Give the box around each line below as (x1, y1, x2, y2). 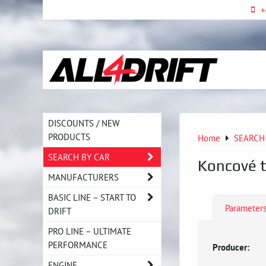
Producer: (213, 240, 249, 253)
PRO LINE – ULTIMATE (48, 225, 131, 237)
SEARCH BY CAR (48, 151, 110, 163)
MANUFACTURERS (48, 171, 119, 183)
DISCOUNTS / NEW (48, 117, 119, 129)
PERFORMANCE (48, 239, 107, 251)
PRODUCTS (48, 131, 90, 142)
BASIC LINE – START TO (48, 191, 136, 203)
